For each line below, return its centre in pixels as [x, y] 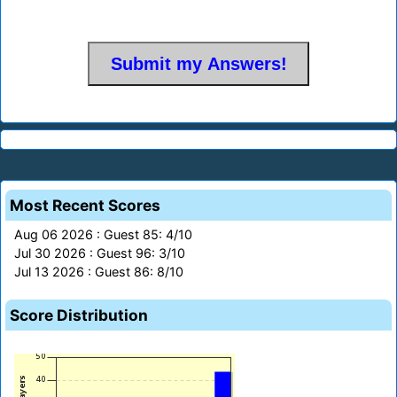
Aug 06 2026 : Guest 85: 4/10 [103, 235]
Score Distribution [79, 315]
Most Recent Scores [85, 206]
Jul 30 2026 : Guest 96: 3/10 [100, 253]
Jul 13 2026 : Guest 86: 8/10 [99, 272]
